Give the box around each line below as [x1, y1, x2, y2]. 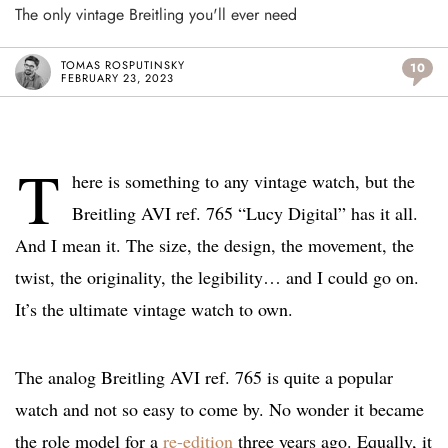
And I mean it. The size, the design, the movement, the [15, 233, 414, 258]
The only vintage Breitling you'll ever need [15, 3, 297, 27]
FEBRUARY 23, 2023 [61, 70, 174, 87]
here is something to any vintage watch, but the [72, 169, 415, 194]
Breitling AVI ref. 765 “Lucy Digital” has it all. [72, 201, 418, 226]
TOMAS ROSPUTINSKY [61, 57, 185, 74]
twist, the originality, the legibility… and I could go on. [15, 265, 419, 290]
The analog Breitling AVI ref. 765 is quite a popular [15, 365, 393, 390]
